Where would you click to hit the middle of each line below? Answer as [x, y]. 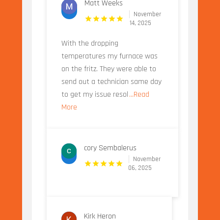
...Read [139, 95]
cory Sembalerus [110, 148]
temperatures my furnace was [109, 56]
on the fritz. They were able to [109, 69]
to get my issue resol [95, 95]
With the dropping [90, 44]
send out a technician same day [111, 82]
